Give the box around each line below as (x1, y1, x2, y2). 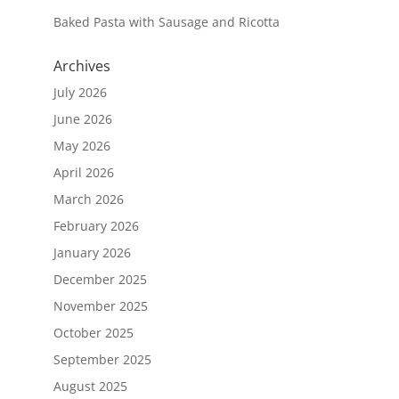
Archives (53, 55, 110, 76)
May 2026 (53, 136, 110, 154)
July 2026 (53, 83, 107, 101)
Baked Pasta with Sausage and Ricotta (53, 12, 280, 30)
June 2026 (53, 110, 112, 127)
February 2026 (53, 216, 139, 234)
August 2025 (53, 377, 127, 395)
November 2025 (53, 297, 148, 314)
